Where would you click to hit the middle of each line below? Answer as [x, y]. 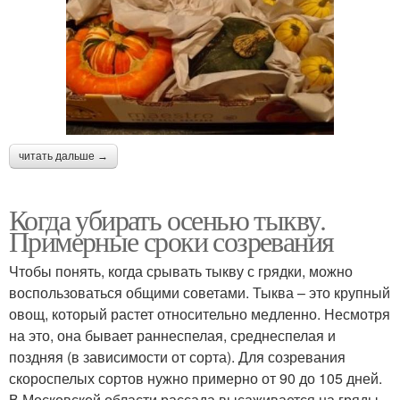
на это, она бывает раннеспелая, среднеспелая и [172, 335]
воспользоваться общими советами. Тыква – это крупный [200, 292]
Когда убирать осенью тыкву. [167, 219]
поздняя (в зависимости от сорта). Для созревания [177, 356]
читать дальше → [63, 156]
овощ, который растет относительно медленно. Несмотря [200, 313]
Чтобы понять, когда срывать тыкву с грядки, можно [181, 271]
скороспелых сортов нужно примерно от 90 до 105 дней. [196, 378]
